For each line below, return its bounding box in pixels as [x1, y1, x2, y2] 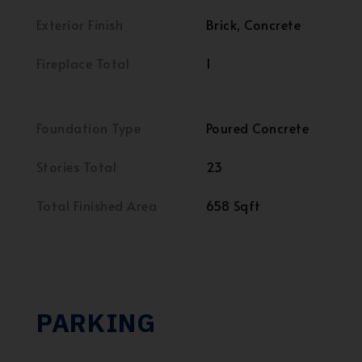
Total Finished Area [36, 196, 158, 214]
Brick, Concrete [206, 15, 301, 33]
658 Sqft [206, 196, 261, 214]
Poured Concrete [206, 119, 309, 137]
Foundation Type [36, 119, 141, 137]
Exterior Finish [36, 15, 124, 33]
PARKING [36, 305, 156, 339]
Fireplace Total [36, 54, 130, 72]
